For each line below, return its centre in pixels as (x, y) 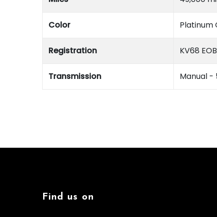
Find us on (68, 197)
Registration (73, 51)
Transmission (75, 77)
